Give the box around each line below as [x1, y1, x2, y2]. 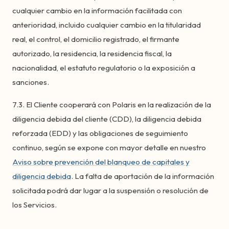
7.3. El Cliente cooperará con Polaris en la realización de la [12, 100, 211, 109]
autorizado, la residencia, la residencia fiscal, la [12, 49, 172, 58]
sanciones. [12, 77, 49, 87]
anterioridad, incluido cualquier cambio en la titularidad [12, 20, 201, 30]
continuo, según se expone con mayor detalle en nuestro [12, 143, 206, 152]
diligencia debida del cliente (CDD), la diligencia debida [12, 114, 201, 124]
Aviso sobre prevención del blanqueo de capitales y [12, 157, 190, 167]
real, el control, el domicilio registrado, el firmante [12, 34, 179, 44]
